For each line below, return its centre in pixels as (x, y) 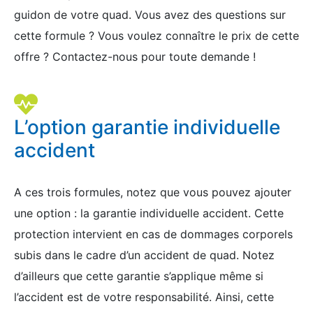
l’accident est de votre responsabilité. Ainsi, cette (144, 297)
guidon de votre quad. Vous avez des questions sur (150, 15)
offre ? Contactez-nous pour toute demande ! (135, 57)
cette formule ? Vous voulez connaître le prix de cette (156, 36)
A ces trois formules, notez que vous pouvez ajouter (153, 192)
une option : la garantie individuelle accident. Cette (149, 213)
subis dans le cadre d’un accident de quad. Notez (144, 255)
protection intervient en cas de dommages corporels (153, 234)
